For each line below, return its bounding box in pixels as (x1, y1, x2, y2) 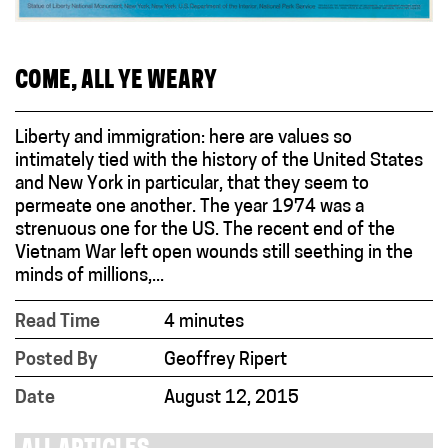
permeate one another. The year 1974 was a (15, 197, 364, 217)
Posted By (15, 350, 98, 370)
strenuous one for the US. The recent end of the (15, 220, 395, 240)
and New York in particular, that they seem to (15, 174, 369, 194)
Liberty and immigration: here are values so (15, 128, 352, 148)
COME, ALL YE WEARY (15, 70, 217, 94)
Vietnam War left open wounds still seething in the (15, 243, 413, 263)
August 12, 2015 (164, 388, 300, 408)
